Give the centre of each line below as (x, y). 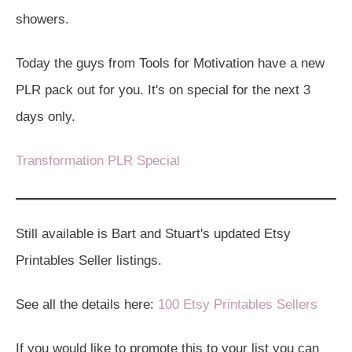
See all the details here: (87, 304)
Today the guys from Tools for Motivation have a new (170, 63)
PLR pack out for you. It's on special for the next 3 (163, 90)
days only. (46, 116)
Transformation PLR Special (98, 160)
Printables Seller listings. (89, 260)
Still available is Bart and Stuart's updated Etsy (153, 233)
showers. (42, 19)
